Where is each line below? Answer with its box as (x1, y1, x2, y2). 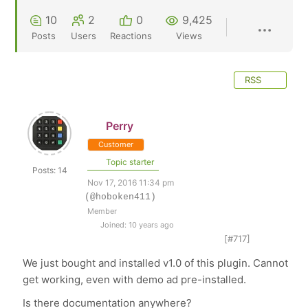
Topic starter (104, 157, 155, 167)
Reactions (110, 30, 153, 41)
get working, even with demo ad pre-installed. (23, 273, 247, 286)
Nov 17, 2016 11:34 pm (87, 177, 175, 188)
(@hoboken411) (85, 192, 157, 202)
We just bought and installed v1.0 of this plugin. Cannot (23, 256, 289, 269)
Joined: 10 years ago (98, 220, 175, 230)
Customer (98, 140, 134, 149)
